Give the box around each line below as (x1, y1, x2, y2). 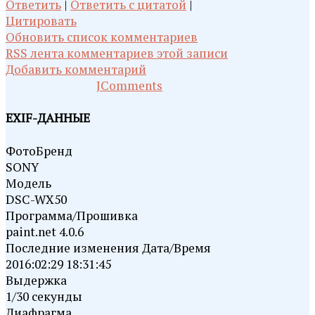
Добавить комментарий (6, 60, 146, 77)
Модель (6, 174, 51, 191)
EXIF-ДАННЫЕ (6, 110, 90, 127)
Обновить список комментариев (6, 28, 198, 45)
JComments (96, 77, 163, 94)
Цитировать (6, 12, 77, 29)
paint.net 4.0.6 (6, 223, 86, 240)
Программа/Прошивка (6, 207, 138, 224)
